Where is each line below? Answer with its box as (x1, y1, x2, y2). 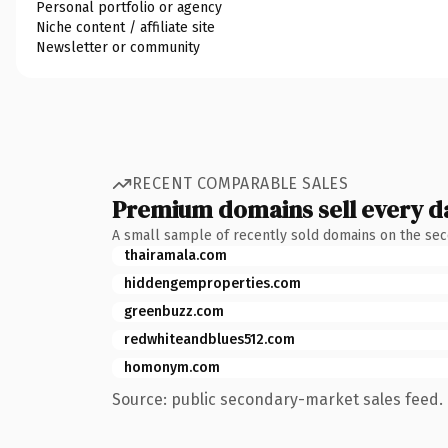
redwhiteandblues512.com (124, 330, 295, 348)
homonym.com (124, 358, 220, 376)
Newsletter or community (36, 38, 200, 56)
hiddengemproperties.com (124, 274, 301, 292)
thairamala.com (124, 246, 227, 264)
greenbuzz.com (124, 302, 224, 320)
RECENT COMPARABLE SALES (132, 174, 349, 193)
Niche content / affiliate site (36, 18, 215, 36)
